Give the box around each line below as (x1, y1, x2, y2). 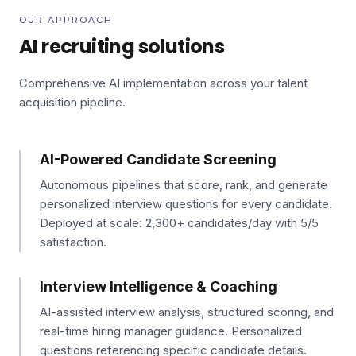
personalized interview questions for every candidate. (40, 196, 332, 211)
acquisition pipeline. (19, 95, 126, 110)
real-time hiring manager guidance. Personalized (40, 323, 302, 339)
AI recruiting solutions (19, 33, 225, 60)
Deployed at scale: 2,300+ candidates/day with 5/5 (40, 215, 319, 230)
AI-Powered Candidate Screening (40, 151, 277, 168)
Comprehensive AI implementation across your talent (19, 75, 308, 91)
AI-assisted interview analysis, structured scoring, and (40, 304, 334, 319)
